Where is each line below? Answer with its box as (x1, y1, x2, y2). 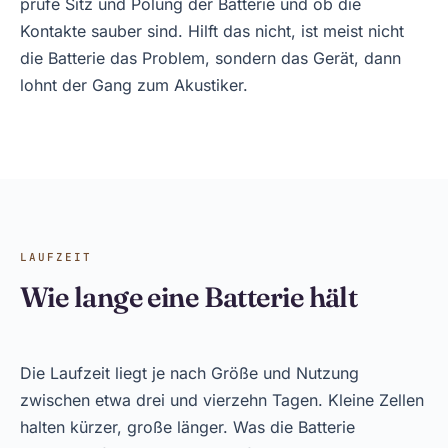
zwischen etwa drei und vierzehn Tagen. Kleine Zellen (20, 390, 424, 410)
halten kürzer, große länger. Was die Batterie (20, 417, 355, 437)
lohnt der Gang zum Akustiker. (20, 75, 248, 95)
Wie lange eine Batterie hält (20, 280, 358, 314)
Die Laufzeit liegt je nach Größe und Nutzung (20, 363, 359, 383)
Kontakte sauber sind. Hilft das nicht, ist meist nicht (20, 21, 404, 41)
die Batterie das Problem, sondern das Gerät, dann (20, 48, 401, 68)
